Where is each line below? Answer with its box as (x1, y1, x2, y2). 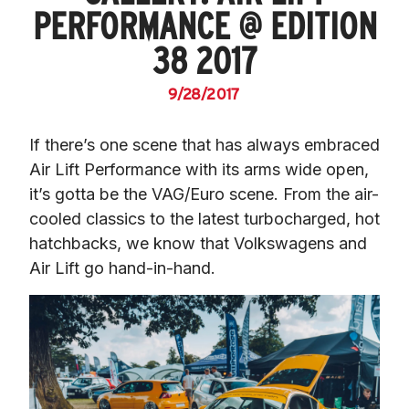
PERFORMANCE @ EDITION (32, 4, 377, 48)
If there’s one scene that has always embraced (29, 134, 380, 154)
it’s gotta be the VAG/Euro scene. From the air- (29, 184, 379, 204)
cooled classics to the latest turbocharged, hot (29, 208, 380, 228)
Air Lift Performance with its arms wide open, (29, 159, 369, 179)
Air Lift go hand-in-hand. (29, 257, 215, 278)
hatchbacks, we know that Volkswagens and (29, 233, 367, 253)
